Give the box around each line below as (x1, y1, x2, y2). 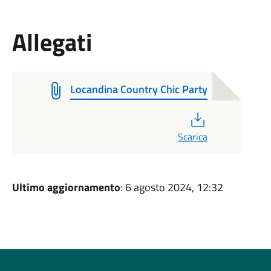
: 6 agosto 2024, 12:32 (120, 179, 223, 195)
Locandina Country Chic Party (70, 81, 207, 97)
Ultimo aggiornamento (11, 179, 120, 195)
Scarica (177, 129, 207, 144)
